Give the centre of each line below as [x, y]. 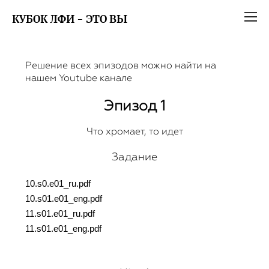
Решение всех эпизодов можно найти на [121, 65]
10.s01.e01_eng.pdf [64, 199]
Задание [134, 157]
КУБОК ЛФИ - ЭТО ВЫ [70, 20]
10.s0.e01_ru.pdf [58, 184]
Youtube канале [95, 78]
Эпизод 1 [134, 105]
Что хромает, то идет [134, 131]
